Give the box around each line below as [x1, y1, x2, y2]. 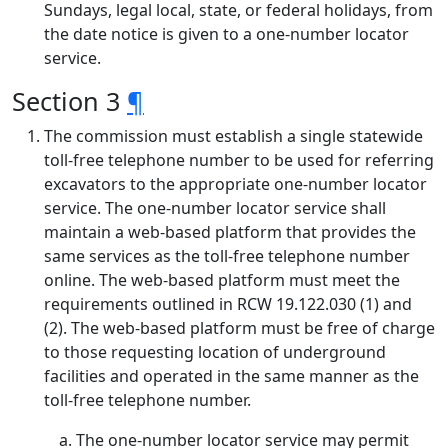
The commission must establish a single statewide [44, 125, 423, 147]
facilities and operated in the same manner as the [44, 365, 419, 387]
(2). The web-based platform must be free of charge [44, 317, 435, 339]
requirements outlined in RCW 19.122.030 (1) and [44, 293, 412, 315]
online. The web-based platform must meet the [44, 269, 400, 291]
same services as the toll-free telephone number [44, 245, 410, 267]
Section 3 [12, 84, 127, 118]
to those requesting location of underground [44, 341, 386, 363]
